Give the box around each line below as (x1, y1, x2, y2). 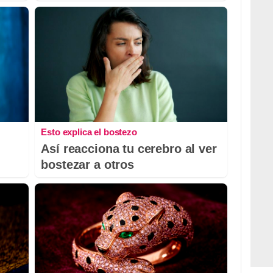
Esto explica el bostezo (41, 127, 137, 138)
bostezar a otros (41, 158, 134, 172)
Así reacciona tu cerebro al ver (41, 142, 217, 156)
